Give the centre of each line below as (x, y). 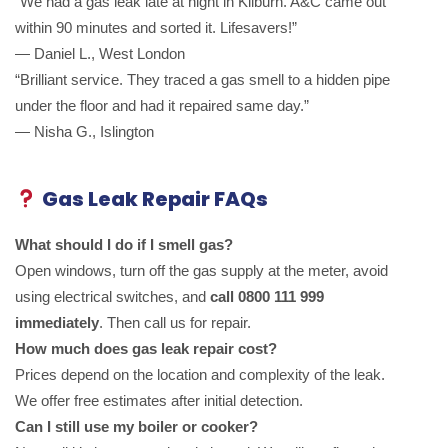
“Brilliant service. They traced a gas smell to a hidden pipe (202, 79)
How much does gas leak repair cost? (146, 348)
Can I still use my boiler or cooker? (136, 426)
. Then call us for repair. (175, 322)
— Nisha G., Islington (84, 131)
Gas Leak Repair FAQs (152, 198)
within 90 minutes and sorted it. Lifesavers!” (156, 27)
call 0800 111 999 (267, 296)
